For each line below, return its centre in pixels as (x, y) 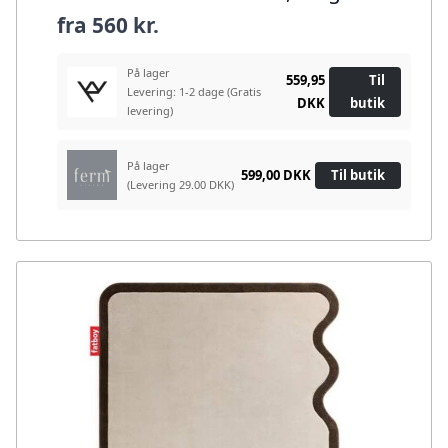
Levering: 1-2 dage (177, 92)
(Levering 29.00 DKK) (180, 185)
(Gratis (244, 92)
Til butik (358, 174)
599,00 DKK (276, 174)
